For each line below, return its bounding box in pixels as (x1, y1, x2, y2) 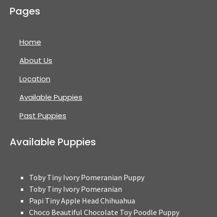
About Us (19, 55, 52, 65)
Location (19, 74, 50, 84)
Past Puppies (19, 110, 66, 121)
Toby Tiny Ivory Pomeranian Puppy (29, 172, 144, 182)
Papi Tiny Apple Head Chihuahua (29, 196, 135, 205)
